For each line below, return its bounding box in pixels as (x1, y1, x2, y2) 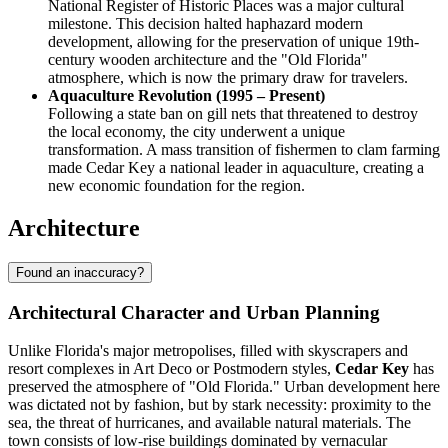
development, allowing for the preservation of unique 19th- (48, 33, 419, 51)
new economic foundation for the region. (48, 177, 305, 195)
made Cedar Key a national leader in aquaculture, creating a (48, 159, 424, 177)
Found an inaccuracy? (16, 264, 144, 280)
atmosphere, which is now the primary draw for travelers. (48, 69, 408, 87)
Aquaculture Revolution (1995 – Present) (48, 87, 325, 105)
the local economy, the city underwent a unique (48, 123, 345, 141)
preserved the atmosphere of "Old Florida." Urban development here (8, 378, 440, 396)
